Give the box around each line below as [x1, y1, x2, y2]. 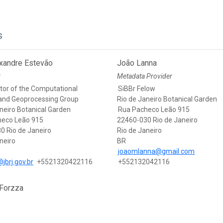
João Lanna [117, 58, 157, 68]
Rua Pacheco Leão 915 [118, 106, 190, 114]
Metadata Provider [117, 72, 173, 81]
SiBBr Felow [118, 85, 156, 93]
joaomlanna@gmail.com [118, 147, 195, 156]
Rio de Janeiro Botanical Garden [117, 95, 218, 104]
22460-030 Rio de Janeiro [117, 116, 198, 124]
